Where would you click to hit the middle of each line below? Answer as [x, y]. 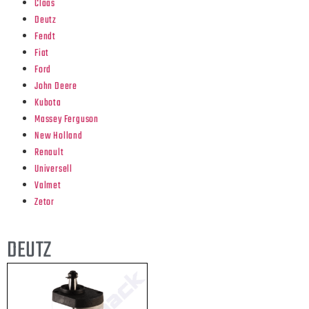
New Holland [59, 136]
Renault [49, 153]
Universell [53, 169]
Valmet [48, 186]
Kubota [48, 103]
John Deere [56, 87]
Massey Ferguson [67, 120]
